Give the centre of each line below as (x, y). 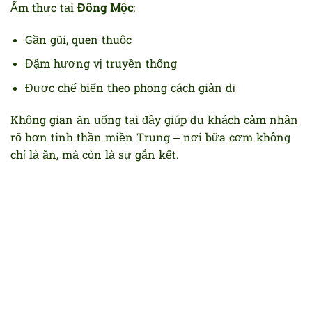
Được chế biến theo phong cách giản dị (130, 89)
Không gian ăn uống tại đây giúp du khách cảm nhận (154, 121)
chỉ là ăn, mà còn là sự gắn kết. (95, 156)
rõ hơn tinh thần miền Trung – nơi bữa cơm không (150, 138)
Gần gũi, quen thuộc (78, 41)
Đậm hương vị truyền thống (101, 65)
